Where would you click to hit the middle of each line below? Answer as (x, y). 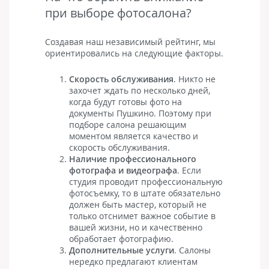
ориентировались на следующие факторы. (134, 53)
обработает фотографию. (121, 238)
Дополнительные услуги (122, 250)
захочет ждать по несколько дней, (140, 90)
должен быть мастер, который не (138, 204)
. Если (189, 170)
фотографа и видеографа (123, 170)
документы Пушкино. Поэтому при (140, 113)
